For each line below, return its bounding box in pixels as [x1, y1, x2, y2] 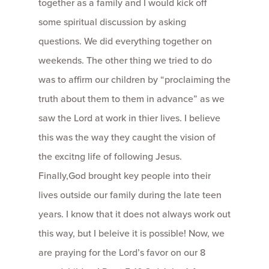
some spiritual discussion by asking [38, 15, 186, 29]
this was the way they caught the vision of [38, 130, 216, 144]
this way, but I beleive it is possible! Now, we [38, 226, 225, 240]
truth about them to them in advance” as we [38, 92, 225, 106]
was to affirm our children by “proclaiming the [38, 73, 231, 86]
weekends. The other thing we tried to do [38, 53, 212, 67]
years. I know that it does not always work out [38, 207, 231, 221]
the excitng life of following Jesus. [38, 150, 182, 163]
